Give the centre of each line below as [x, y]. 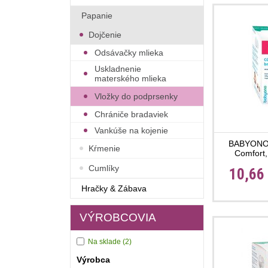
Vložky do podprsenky [136, 96]
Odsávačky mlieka [129, 53]
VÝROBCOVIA [118, 217]
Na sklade [104, 242]
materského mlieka [130, 78]
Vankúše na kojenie [131, 130]
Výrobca [93, 260]
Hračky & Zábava [114, 188]
